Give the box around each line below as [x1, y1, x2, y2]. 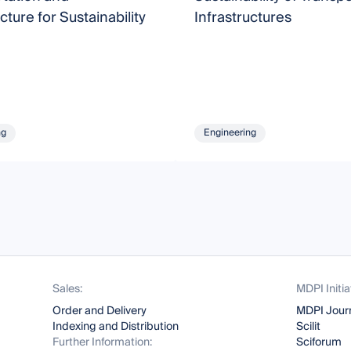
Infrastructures [194, 5, 291, 30]
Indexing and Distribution [52, 317, 179, 336]
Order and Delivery [52, 302, 147, 320]
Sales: [52, 280, 83, 299]
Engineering [203, 124, 256, 141]
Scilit [295, 317, 320, 336]
